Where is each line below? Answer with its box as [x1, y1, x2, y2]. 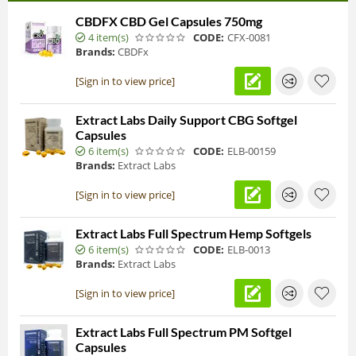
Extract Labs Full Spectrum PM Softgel [75, 324, 292, 339]
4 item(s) [88, 30, 129, 44]
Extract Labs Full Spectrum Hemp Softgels [75, 226, 311, 241]
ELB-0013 [227, 242, 270, 257]
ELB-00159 [227, 144, 276, 158]
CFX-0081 [227, 30, 271, 44]
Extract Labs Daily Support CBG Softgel [75, 112, 297, 127]
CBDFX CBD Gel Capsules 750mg [75, 14, 262, 29]
